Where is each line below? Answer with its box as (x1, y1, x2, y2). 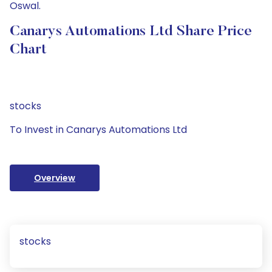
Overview (34, 172, 75, 184)
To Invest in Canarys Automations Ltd (10, 123, 187, 137)
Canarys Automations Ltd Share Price (10, 24, 252, 39)
